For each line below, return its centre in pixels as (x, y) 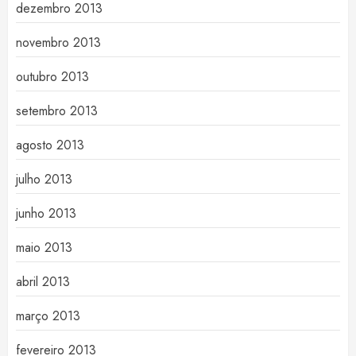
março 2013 (48, 316)
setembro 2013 (57, 111)
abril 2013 (43, 282)
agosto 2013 (50, 145)
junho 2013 (46, 214)
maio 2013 (44, 248)
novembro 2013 (58, 43)
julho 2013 (44, 180)
